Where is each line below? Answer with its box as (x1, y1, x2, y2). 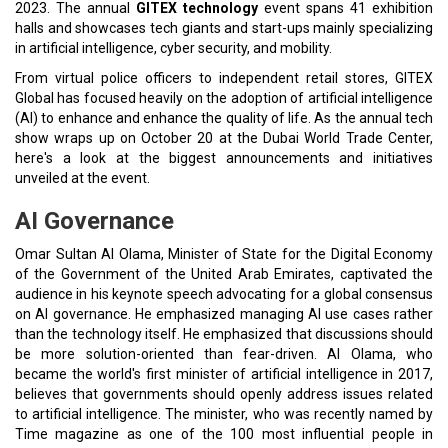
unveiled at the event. (15, 170, 150, 186)
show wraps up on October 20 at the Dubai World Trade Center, (15, 130, 433, 146)
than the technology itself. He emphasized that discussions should (15, 326, 433, 342)
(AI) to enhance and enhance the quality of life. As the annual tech (15, 110, 433, 126)
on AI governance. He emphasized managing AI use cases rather (15, 306, 433, 322)
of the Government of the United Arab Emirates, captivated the (15, 266, 433, 282)
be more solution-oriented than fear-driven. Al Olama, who (15, 346, 433, 362)
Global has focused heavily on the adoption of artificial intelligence (15, 90, 433, 106)
